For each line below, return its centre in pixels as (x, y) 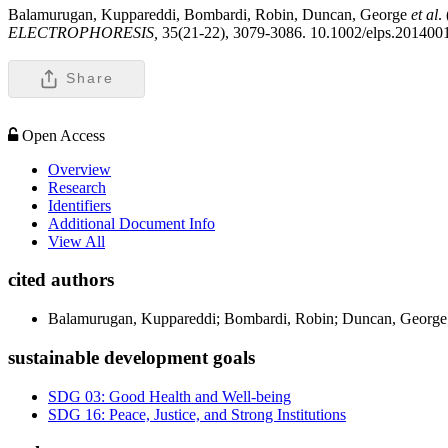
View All (76, 241)
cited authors (61, 280)
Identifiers (79, 205)
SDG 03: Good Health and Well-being (169, 396)
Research (77, 187)
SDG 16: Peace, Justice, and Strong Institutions (197, 414)
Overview (79, 169)
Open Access (63, 135)
